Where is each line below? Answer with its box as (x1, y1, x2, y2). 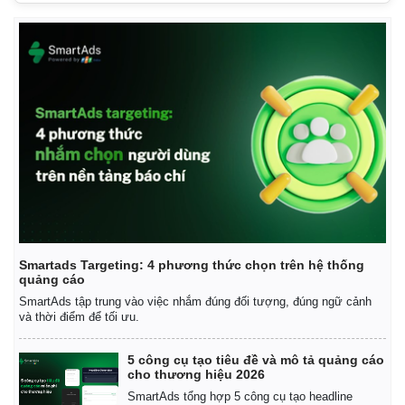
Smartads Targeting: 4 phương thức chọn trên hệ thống (19, 257, 364, 272)
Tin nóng (19, 15, 69, 31)
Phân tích (219, 34, 273, 50)
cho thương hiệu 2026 (127, 366, 265, 381)
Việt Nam (219, 15, 271, 31)
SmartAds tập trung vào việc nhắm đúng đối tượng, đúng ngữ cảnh (19, 294, 372, 308)
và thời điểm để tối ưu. (19, 309, 139, 324)
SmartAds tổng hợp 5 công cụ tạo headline (127, 389, 353, 403)
